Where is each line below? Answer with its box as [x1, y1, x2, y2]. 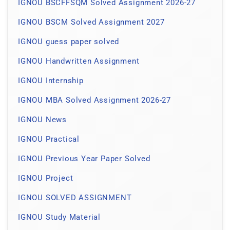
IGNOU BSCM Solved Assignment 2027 [18, 17, 165, 27]
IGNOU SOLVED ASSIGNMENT [18, 193, 132, 203]
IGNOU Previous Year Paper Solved [18, 154, 150, 164]
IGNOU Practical [18, 135, 80, 144]
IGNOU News [18, 115, 67, 125]
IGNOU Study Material [18, 213, 101, 222]
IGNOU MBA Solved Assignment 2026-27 [18, 95, 171, 105]
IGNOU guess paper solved [18, 37, 120, 47]
